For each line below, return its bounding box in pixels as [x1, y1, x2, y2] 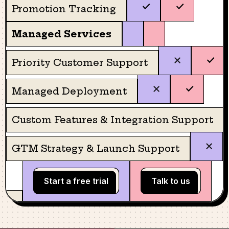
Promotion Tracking [12, 3, 116, 15]
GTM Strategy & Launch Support [12, 143, 179, 154]
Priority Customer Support [12, 57, 148, 68]
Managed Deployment [12, 85, 127, 97]
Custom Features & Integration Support [12, 114, 213, 126]
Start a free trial [44, 176, 108, 186]
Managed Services [12, 28, 111, 40]
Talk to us [151, 176, 190, 186]
